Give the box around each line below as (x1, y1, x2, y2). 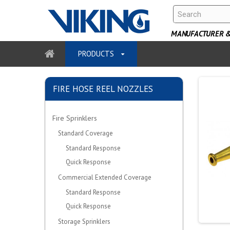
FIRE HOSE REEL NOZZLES (53, 83, 153, 94)
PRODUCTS (78, 49, 116, 59)
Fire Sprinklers (50, 113, 97, 123)
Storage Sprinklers (58, 217, 110, 226)
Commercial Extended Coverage (58, 173, 151, 182)
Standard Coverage (58, 129, 113, 138)
